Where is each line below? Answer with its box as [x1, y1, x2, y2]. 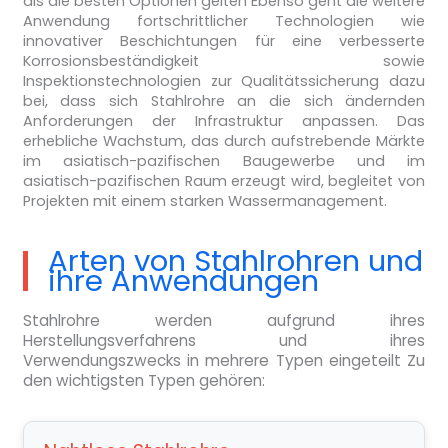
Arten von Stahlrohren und [47, 240, 423, 282]
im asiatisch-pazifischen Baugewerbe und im [22, 151, 426, 172]
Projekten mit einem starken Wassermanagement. [22, 191, 387, 212]
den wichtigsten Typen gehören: [22, 370, 265, 392]
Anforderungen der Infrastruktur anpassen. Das [22, 111, 426, 132]
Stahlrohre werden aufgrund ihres [22, 310, 426, 332]
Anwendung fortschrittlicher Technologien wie [22, 11, 426, 32]
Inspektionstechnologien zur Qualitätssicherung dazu [22, 71, 426, 92]
